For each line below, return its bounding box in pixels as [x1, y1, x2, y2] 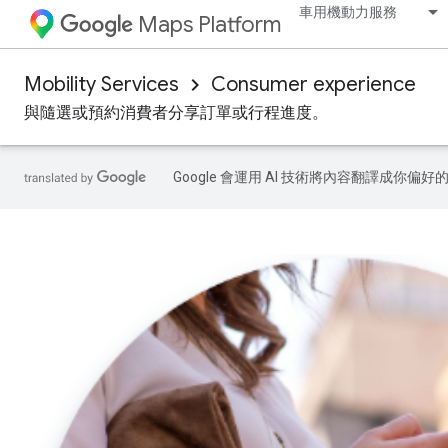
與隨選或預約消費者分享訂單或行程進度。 [24, 103, 328, 122]
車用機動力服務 [299, 3, 397, 21]
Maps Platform [138, 11, 281, 38]
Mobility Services [24, 72, 179, 97]
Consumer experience [211, 72, 416, 97]
